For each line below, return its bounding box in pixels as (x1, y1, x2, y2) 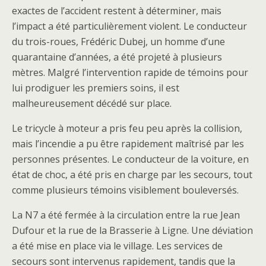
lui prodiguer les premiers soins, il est (12, 81, 179, 94)
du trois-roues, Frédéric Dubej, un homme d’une (12, 34, 225, 48)
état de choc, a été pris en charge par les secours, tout (12, 167, 252, 181)
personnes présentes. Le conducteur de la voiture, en (12, 152, 249, 166)
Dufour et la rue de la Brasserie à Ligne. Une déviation (12, 223, 253, 237)
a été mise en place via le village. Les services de (12, 239, 223, 252)
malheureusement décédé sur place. (12, 96, 172, 110)
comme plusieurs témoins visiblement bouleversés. (12, 183, 239, 197)
